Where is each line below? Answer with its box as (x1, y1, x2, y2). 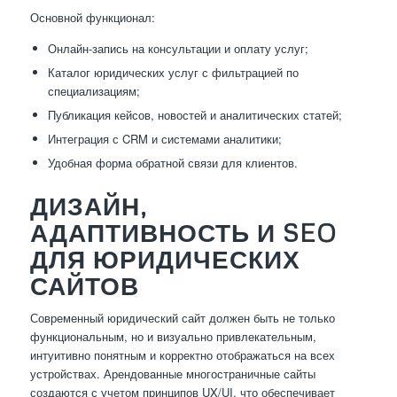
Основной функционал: (29, 9, 155, 27)
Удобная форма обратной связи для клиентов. (47, 154, 298, 172)
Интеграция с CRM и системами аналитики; (47, 130, 282, 148)
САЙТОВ (29, 270, 139, 301)
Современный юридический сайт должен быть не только (29, 309, 335, 327)
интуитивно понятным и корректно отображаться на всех (29, 346, 335, 364)
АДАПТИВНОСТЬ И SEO (29, 217, 337, 248)
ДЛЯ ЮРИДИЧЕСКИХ (29, 244, 300, 275)
